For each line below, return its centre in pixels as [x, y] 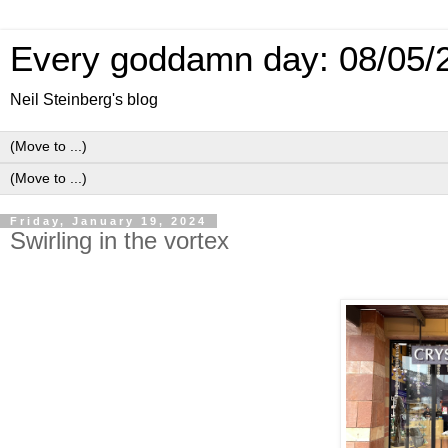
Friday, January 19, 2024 [108, 221]
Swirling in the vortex [119, 240]
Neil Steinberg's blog [84, 99]
